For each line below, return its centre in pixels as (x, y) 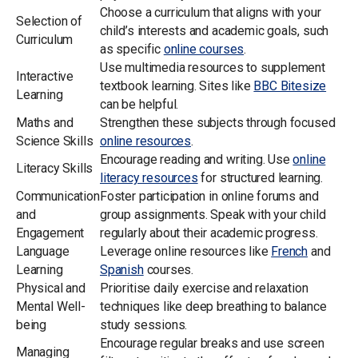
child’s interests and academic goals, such (215, 30)
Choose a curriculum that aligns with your (211, 12)
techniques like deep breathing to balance (213, 306)
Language (43, 251)
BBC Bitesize (290, 86)
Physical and (51, 288)
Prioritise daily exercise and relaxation (204, 288)
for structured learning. (260, 177)
